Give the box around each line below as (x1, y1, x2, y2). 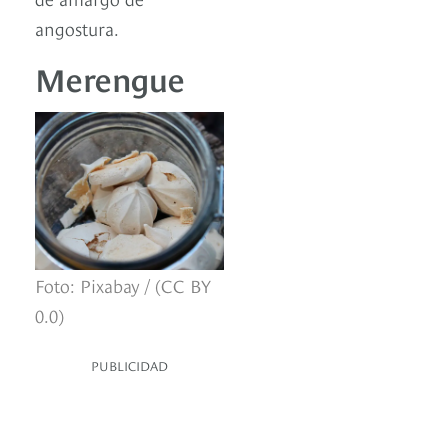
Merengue (35, 55, 185, 100)
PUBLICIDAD (91, 356, 168, 375)
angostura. (35, 15, 119, 41)
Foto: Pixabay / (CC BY (35, 272, 211, 298)
